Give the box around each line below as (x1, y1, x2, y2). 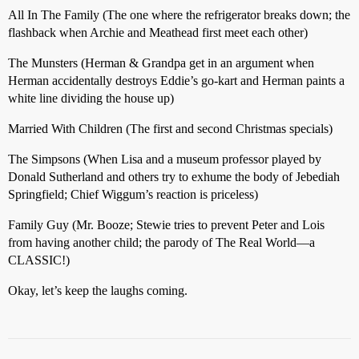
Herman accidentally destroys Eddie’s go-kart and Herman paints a (8, 74, 345, 87)
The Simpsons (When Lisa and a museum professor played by (8, 152, 321, 166)
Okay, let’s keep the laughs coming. (8, 284, 188, 297)
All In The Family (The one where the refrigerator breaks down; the (8, 8, 350, 22)
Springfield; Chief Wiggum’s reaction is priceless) (8, 188, 258, 201)
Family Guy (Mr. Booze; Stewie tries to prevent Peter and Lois (8, 218, 325, 232)
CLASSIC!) (8, 253, 70, 267)
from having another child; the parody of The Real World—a (8, 236, 315, 249)
